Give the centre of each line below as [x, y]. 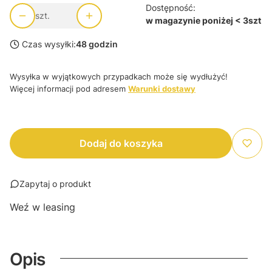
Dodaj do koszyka [121, 143]
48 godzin [97, 44]
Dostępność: [171, 7]
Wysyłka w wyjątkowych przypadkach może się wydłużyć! [119, 76]
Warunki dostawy [162, 89]
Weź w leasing [42, 207]
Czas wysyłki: [49, 44]
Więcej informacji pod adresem [69, 89]
